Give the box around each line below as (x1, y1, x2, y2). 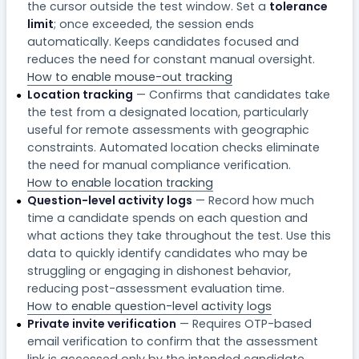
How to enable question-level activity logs (26, 297, 272, 314)
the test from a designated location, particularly (26, 103, 309, 120)
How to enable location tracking (26, 174, 213, 191)
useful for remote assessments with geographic (26, 121, 309, 138)
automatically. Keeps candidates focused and (26, 33, 299, 50)
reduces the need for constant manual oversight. (26, 50, 315, 67)
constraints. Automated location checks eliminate (26, 139, 320, 155)
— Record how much (192, 192, 314, 208)
